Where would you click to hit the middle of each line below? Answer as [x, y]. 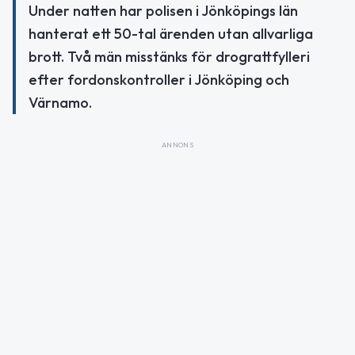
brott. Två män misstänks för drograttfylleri [169, 56]
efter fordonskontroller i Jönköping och [159, 79]
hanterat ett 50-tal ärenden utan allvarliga [171, 33]
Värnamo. [60, 102]
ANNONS [177, 144]
